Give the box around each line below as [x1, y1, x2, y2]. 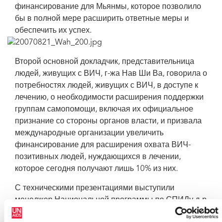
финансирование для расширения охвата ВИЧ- [15, 141, 191, 149]
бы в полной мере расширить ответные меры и [15, 15, 189, 23]
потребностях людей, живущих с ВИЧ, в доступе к [15, 82, 198, 90]
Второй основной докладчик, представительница [15, 58, 194, 66]
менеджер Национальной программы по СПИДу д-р [15, 196, 207, 204]
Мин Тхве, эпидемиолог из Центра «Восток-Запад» [15, 208, 201, 216]
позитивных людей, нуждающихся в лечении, [15, 153, 181, 161]
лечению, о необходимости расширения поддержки [15, 94, 204, 102]
